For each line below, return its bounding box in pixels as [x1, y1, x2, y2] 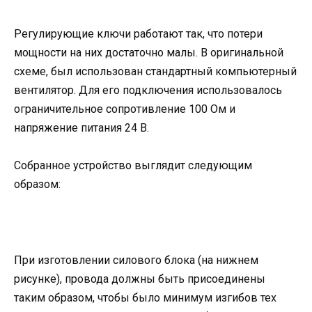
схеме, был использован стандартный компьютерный [14, 65, 297, 79]
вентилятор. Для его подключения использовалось [14, 84, 282, 97]
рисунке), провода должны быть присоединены [14, 272, 265, 286]
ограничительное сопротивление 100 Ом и [14, 102, 235, 116]
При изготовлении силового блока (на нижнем [14, 253, 258, 267]
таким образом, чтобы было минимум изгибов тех [14, 290, 276, 304]
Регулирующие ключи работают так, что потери [14, 27, 263, 41]
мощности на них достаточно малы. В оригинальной [14, 46, 283, 60]
